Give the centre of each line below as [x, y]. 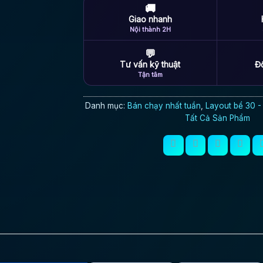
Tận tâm [150, 74]
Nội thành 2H [150, 29]
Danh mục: [107, 105]
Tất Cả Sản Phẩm [217, 118]
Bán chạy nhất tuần [164, 105]
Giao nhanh [150, 19]
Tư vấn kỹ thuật [150, 64]
